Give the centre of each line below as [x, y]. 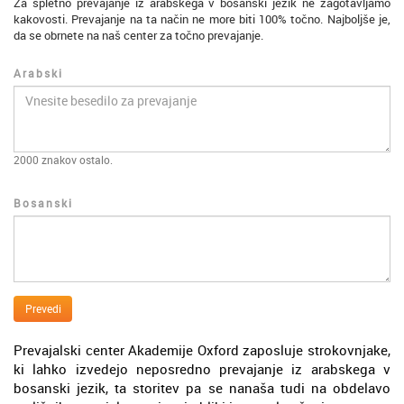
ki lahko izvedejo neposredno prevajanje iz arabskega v [202, 369]
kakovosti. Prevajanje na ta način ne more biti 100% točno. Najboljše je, [202, 19]
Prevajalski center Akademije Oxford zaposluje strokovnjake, [202, 350]
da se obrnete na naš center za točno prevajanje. [138, 35]
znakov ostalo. [76, 160]
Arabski [38, 73]
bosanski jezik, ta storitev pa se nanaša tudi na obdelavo [202, 388]
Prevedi [43, 308]
